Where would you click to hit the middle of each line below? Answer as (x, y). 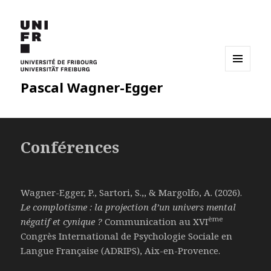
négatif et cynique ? (62, 222)
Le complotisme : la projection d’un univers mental (129, 207)
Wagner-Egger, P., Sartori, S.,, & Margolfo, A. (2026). (132, 193)
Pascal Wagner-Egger (92, 87)
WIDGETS (243, 96)
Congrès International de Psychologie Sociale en (127, 236)
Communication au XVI (155, 222)
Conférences (70, 147)
